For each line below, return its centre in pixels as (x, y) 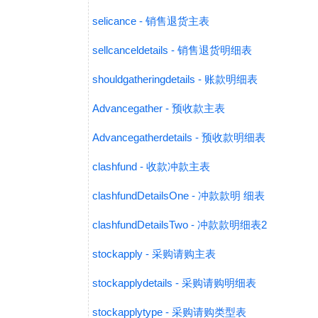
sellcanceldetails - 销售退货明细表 (172, 50)
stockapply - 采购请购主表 (154, 254)
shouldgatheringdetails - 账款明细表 (175, 79)
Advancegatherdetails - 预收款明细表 (179, 137)
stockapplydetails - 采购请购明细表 (174, 283)
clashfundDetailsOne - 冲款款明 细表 (179, 196)
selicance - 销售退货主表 (151, 21)
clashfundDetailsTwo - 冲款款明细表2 (180, 225)
